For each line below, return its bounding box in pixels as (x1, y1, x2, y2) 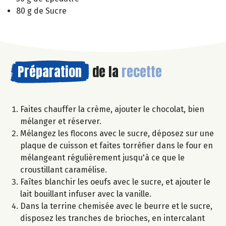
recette (122, 62, 162, 82)
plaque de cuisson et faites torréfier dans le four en (20, 141, 213, 151)
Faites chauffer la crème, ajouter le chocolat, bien (20, 104, 204, 115)
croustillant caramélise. (20, 165, 107, 175)
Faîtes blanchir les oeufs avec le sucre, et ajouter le (20, 177, 210, 187)
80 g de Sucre (16, 6, 67, 16)
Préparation (18, 62, 82, 82)
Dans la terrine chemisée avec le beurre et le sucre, (20, 201, 212, 211)
